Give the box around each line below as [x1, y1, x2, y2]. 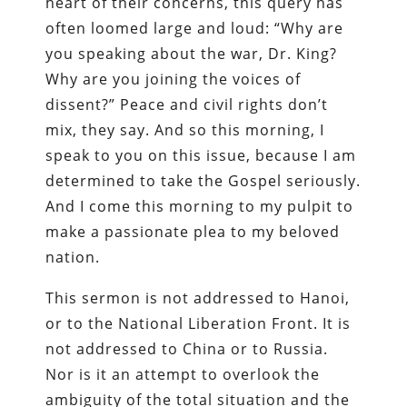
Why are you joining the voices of [45, 68, 302, 89]
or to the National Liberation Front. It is [45, 313, 352, 333]
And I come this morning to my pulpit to [45, 195, 354, 216]
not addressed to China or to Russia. [45, 338, 329, 359]
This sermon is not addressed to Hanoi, [45, 287, 351, 308]
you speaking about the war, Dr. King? [45, 43, 338, 64]
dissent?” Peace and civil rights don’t [45, 94, 329, 114]
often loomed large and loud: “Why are [45, 17, 344, 38]
